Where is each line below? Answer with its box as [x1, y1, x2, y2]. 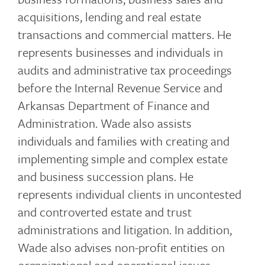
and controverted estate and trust [18, 203, 192, 221]
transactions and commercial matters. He [18, 25, 231, 43]
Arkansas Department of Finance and [18, 96, 209, 114]
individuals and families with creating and [18, 132, 230, 150]
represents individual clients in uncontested [18, 185, 241, 203]
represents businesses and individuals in [18, 43, 223, 61]
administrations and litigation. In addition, [18, 221, 232, 238]
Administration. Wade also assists [18, 114, 192, 132]
